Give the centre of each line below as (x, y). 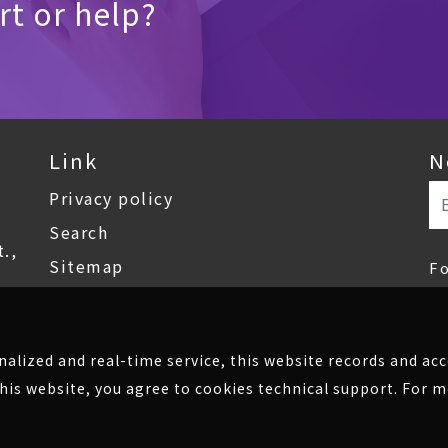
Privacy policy (111, 197)
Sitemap (86, 265)
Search (78, 231)
